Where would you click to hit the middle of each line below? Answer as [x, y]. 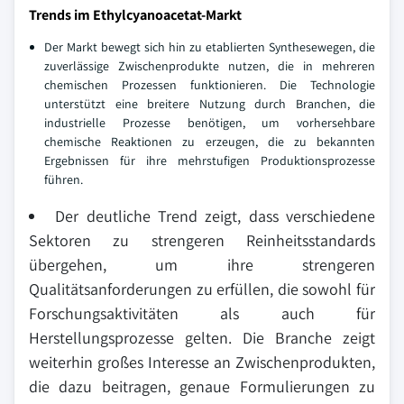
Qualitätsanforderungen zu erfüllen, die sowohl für [202, 289]
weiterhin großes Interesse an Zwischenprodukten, [202, 362]
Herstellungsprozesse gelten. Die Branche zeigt [202, 338]
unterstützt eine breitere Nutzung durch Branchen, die [210, 104]
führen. [64, 179]
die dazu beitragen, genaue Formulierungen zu [202, 386]
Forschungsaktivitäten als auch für [202, 313]
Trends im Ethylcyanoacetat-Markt [135, 15]
